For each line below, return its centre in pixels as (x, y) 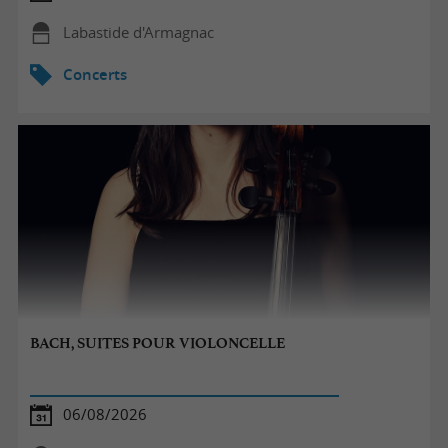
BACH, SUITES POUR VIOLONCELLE (158, 343)
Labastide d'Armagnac (138, 32)
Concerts (94, 74)
